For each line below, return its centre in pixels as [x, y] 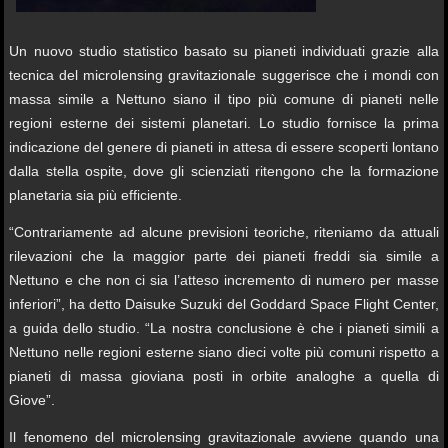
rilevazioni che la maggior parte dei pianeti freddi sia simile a [224, 255]
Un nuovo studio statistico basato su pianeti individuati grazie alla [224, 50]
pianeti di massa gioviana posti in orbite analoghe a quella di [224, 375]
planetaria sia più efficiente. [96, 194]
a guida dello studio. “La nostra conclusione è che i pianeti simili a [224, 327]
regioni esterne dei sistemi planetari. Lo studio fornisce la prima [224, 122]
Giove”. [32, 399]
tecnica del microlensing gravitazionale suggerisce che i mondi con [224, 74]
